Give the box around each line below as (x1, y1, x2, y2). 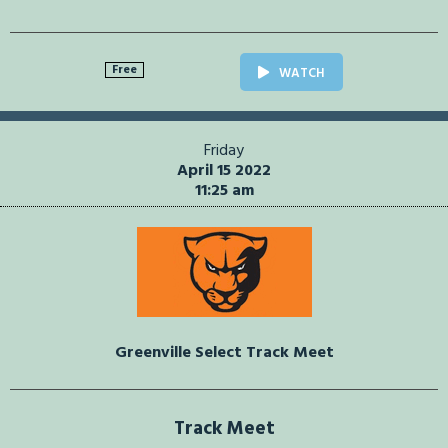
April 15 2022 (177, 158, 271, 185)
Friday (204, 138, 244, 165)
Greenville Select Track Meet (114, 340, 334, 367)
